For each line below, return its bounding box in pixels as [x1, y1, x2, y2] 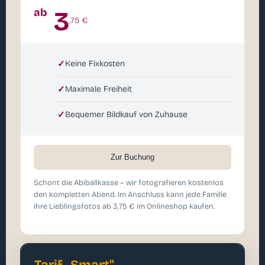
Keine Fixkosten [65, 59, 125, 69]
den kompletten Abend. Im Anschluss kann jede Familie [34, 190, 227, 200]
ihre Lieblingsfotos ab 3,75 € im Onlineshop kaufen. [34, 202, 215, 212]
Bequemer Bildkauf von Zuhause [65, 109, 188, 120]
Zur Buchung [111, 153, 154, 162]
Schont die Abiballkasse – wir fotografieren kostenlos [34, 178, 224, 188]
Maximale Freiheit [65, 84, 132, 95]
